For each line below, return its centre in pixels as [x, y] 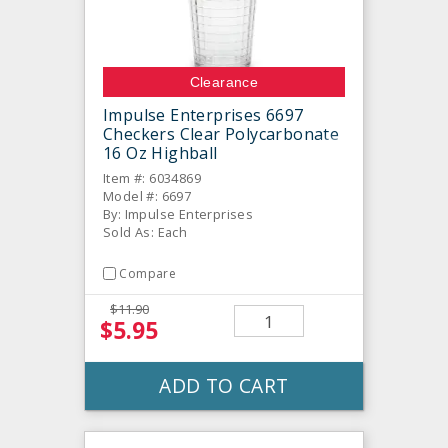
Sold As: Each [145, 231]
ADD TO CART [224, 386]
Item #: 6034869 [152, 177]
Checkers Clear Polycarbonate [221, 133]
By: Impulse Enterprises [178, 213]
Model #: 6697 [147, 195]
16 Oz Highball [160, 152]
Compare [148, 273]
